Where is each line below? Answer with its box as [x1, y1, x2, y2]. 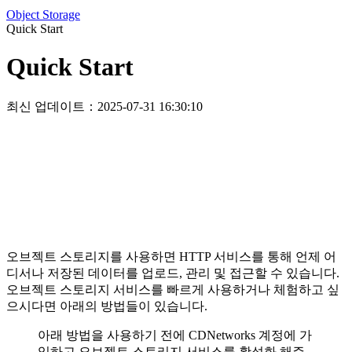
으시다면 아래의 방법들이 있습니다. [6, 299, 207, 313]
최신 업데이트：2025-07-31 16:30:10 [6, 99, 203, 113]
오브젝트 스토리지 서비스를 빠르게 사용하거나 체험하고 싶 [6, 282, 339, 296]
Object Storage [6, 7, 80, 21]
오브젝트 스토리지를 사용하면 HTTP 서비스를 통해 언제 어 [6, 249, 336, 263]
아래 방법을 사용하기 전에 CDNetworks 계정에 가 [38, 328, 312, 342]
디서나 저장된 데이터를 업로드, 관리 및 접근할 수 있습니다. [6, 266, 339, 280]
